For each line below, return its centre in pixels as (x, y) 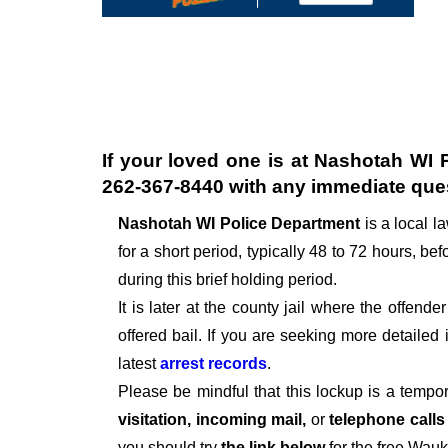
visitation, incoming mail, (214, 420)
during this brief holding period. (227, 280)
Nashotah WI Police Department (241, 224)
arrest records (213, 364)
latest (139, 364)
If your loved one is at (208, 161)
